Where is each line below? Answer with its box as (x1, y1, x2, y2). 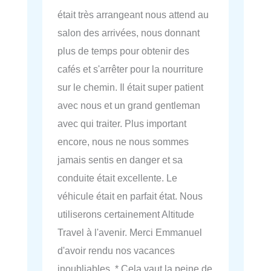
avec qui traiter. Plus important (57, 118, 186, 129)
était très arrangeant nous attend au (57, 9, 209, 21)
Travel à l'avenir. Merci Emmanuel (57, 227, 202, 238)
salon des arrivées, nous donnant (57, 27, 200, 39)
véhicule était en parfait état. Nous (57, 191, 203, 202)
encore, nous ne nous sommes (57, 136, 189, 148)
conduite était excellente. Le (57, 172, 177, 184)
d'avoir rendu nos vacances (57, 245, 175, 256)
